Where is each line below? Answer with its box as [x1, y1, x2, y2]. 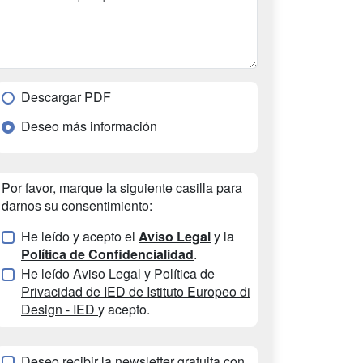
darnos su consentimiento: [2, 196, 152, 215]
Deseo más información [21, 117, 157, 135]
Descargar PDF [21, 88, 111, 106]
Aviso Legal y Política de [73, 264, 215, 283]
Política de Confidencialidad [21, 245, 194, 263]
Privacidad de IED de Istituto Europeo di [21, 282, 250, 301]
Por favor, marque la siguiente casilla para [2, 178, 242, 197]
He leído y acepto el [21, 227, 139, 246]
